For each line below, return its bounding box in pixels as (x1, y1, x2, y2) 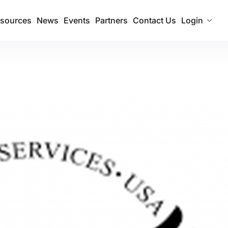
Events (64, 15, 90, 25)
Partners (95, 15, 128, 25)
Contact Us (133, 15, 176, 25)
